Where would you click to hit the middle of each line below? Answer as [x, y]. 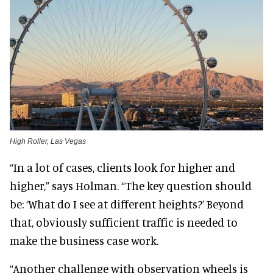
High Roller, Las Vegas [48, 141]
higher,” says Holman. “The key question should [131, 185]
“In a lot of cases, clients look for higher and [122, 167]
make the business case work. [84, 240]
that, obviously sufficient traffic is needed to [124, 222]
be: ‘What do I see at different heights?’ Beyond [127, 204]
